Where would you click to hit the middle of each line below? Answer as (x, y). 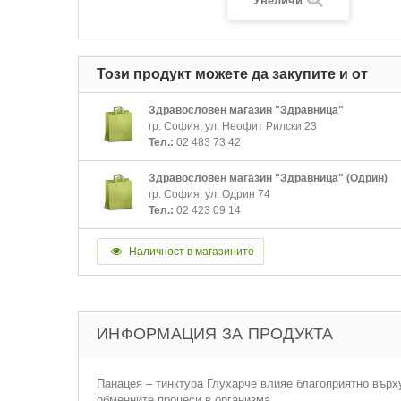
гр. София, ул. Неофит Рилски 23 (233, 126)
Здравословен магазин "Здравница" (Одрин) (268, 178)
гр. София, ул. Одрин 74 (209, 194)
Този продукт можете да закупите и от (232, 74)
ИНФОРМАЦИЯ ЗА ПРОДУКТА (215, 334)
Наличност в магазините (190, 252)
